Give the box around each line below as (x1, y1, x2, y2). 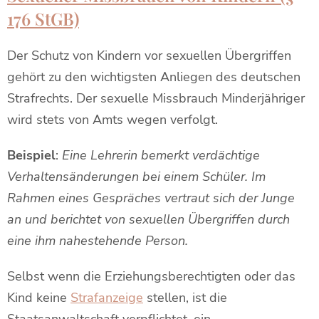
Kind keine (7, 289, 70, 306)
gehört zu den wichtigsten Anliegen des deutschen (7, 68, 300, 85)
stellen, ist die (143, 289, 227, 306)
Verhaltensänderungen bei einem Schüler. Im (7, 168, 266, 185)
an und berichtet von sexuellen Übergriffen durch (7, 211, 290, 228)
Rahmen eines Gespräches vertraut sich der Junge (7, 189, 295, 206)
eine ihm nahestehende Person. (7, 232, 188, 249)
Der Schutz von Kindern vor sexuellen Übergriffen (7, 47, 291, 64)
